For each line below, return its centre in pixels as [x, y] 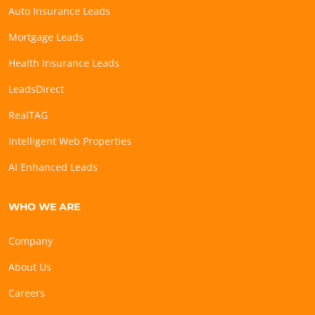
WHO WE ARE [44, 207]
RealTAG [28, 115]
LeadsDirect [36, 89]
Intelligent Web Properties [70, 141]
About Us [30, 267]
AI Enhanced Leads [53, 167]
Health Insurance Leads [64, 63]
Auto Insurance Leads [59, 11]
